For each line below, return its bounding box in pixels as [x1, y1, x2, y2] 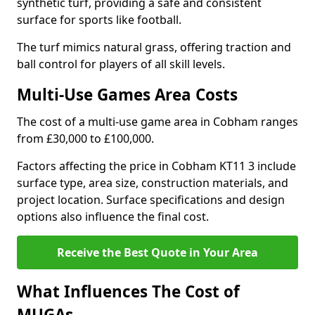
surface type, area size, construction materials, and [17, 175, 288, 191]
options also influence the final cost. [17, 209, 209, 224]
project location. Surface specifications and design [17, 192, 285, 207]
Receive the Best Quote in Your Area [57, 245, 258, 260]
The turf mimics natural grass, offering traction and [17, 39, 291, 55]
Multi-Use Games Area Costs [17, 84, 238, 105]
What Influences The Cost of [17, 281, 240, 302]
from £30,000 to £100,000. [17, 131, 154, 146]
